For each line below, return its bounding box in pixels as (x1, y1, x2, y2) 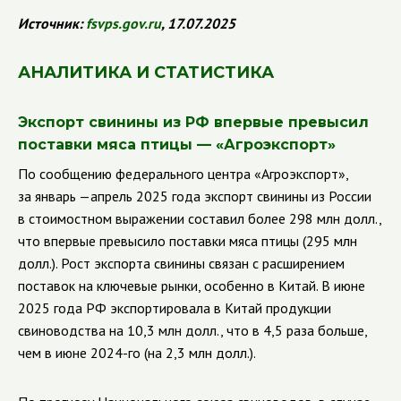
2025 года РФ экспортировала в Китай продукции (18, 299, 331, 317)
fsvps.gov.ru (86, 14, 161, 32)
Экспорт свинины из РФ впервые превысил (18, 114, 369, 131)
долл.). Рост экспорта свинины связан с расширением (18, 254, 345, 272)
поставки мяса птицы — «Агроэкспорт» (18, 136, 336, 153)
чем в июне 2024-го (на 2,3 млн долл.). (18, 344, 256, 362)
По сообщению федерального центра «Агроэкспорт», (18, 165, 348, 183)
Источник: (18, 14, 86, 32)
